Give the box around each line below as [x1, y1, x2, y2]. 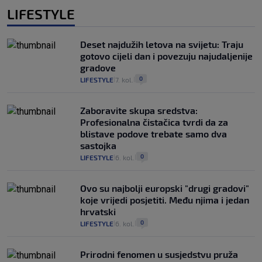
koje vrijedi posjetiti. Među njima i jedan [80, 194, 249, 206]
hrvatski [80, 206, 116, 218]
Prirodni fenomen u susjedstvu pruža [80, 249, 238, 260]
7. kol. [115, 75, 133, 84]
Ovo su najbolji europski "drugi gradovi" [80, 182, 249, 194]
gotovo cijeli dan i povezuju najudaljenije [80, 50, 253, 62]
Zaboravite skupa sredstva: [80, 105, 198, 116]
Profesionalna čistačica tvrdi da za [80, 116, 228, 128]
